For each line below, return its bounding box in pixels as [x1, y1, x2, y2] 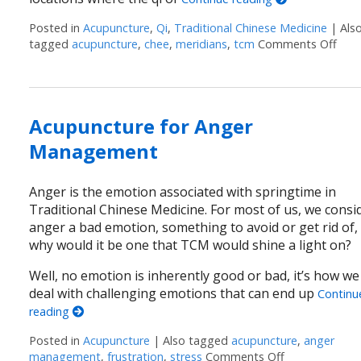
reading [29, 304, 73, 320]
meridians [176, 36, 228, 52]
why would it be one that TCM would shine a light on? [29, 236, 352, 255]
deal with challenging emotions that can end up [29, 284, 318, 303]
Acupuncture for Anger [29, 113, 254, 140]
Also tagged [163, 333, 232, 349]
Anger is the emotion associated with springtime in [29, 183, 337, 201]
